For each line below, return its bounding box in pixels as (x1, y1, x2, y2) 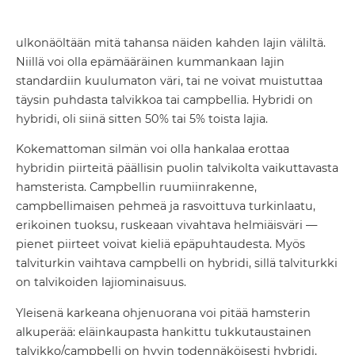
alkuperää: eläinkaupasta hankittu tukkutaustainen (16, 324, 311, 339)
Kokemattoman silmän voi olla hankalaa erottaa (16, 142, 289, 157)
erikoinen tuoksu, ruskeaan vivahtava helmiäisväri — (16, 218, 317, 233)
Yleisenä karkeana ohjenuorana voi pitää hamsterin (16, 305, 311, 320)
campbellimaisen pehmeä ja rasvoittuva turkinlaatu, (16, 199, 315, 214)
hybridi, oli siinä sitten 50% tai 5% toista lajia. (16, 112, 268, 127)
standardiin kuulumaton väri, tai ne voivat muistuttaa (16, 74, 323, 89)
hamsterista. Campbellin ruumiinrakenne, (16, 180, 257, 195)
